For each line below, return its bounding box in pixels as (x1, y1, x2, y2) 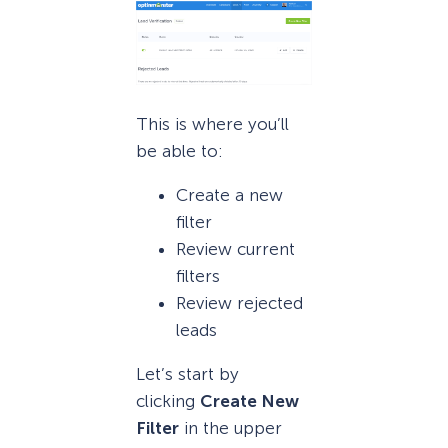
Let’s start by (136, 364, 239, 385)
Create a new (176, 184, 283, 205)
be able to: (136, 140, 223, 161)
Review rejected (176, 292, 303, 313)
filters (176, 265, 220, 286)
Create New (200, 391, 299, 412)
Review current (176, 238, 295, 259)
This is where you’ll (136, 113, 289, 134)
